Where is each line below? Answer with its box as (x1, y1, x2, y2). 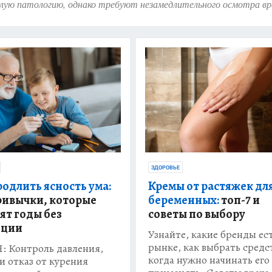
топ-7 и (219, 192, 260, 209)
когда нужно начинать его (148, 253, 270, 268)
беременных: (148, 192, 219, 209)
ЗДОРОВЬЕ (151, 165, 180, 171)
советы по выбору (148, 206, 245, 223)
